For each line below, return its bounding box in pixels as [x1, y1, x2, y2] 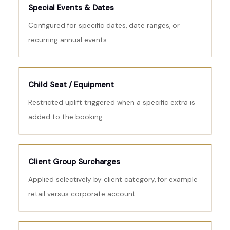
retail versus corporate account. [28, 189, 137, 199]
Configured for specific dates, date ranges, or [28, 21, 180, 30]
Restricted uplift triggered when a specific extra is [28, 98, 195, 107]
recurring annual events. [28, 35, 108, 45]
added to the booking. [28, 112, 104, 122]
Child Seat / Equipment [28, 80, 114, 90]
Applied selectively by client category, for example [28, 175, 198, 184]
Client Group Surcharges [28, 157, 120, 167]
